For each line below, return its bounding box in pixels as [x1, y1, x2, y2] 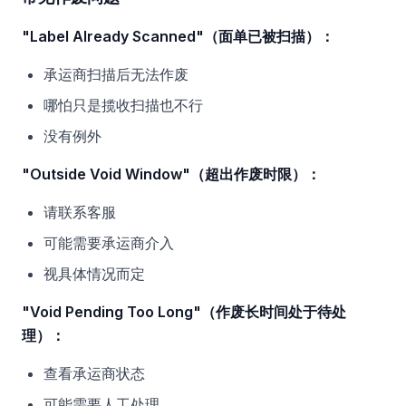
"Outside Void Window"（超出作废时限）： [22, 165, 321, 183]
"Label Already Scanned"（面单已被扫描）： [22, 27, 334, 45]
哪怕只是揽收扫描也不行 [43, 96, 203, 114]
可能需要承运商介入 [43, 234, 174, 252]
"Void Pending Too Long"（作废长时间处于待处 [22, 303, 346, 321]
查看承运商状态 [43, 364, 145, 382]
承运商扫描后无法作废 [43, 65, 188, 83]
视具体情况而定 [43, 265, 145, 283]
